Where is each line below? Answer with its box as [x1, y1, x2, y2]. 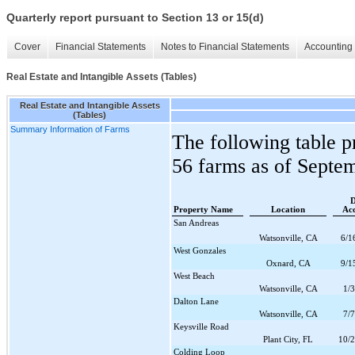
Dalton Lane [174, 296, 219, 306]
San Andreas [174, 217, 219, 227]
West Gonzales [174, 245, 226, 255]
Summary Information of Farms [10, 124, 130, 134]
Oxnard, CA [265, 258, 311, 268]
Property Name [174, 204, 233, 214]
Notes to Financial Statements [161, 41, 289, 53]
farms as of [193, 154, 297, 177]
